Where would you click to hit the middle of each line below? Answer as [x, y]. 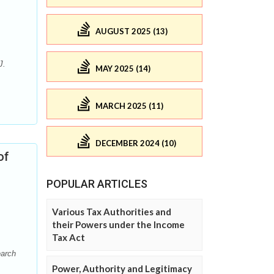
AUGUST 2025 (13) [131, 31]
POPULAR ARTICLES [97, 184]
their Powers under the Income [118, 225]
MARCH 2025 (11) [129, 106]
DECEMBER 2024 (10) [136, 143]
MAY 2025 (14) [123, 68]
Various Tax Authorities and [112, 212]
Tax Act [68, 238]
